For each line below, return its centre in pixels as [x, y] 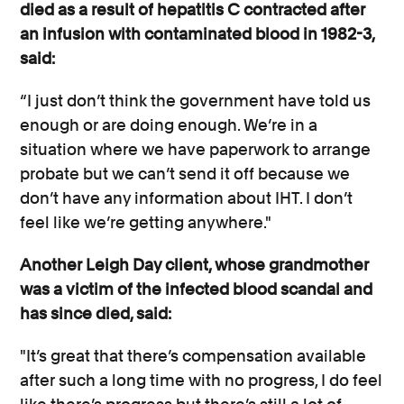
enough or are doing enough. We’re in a [169, 124]
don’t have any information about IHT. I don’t [187, 197]
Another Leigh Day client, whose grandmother [195, 264]
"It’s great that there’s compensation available [193, 355]
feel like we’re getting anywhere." [150, 222]
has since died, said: [100, 313]
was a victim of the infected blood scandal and [197, 289]
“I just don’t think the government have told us [196, 100]
